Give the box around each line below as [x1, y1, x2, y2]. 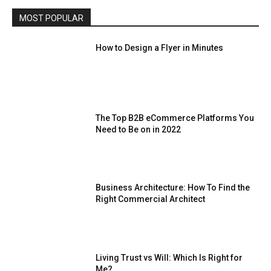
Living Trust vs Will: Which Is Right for [96, 253, 243, 263]
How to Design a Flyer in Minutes [96, 43, 224, 53]
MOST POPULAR [19, 13, 83, 24]
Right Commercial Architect [96, 194, 206, 204]
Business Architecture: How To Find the [96, 183, 250, 193]
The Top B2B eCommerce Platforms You [96, 113, 255, 123]
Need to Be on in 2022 [96, 124, 181, 134]
